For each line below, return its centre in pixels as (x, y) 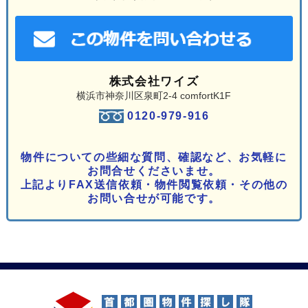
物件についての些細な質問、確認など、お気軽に (154, 157)
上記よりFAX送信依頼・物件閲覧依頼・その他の (154, 184)
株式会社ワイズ (154, 81)
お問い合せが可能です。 (154, 198)
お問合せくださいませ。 (154, 170)
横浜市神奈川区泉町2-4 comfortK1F (154, 95)
